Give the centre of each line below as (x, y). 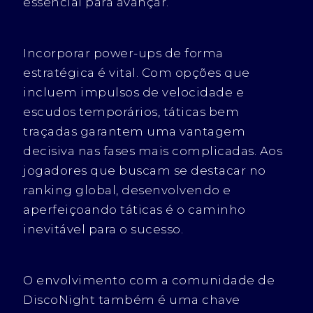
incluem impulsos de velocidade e (134, 92)
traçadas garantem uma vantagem (134, 131)
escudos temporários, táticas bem (131, 111)
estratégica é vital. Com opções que (137, 72)
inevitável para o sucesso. (103, 229)
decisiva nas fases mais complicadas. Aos (153, 151)
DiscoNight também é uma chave (132, 299)
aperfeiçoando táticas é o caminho (134, 209)
